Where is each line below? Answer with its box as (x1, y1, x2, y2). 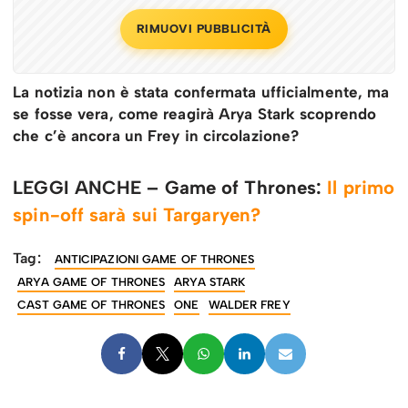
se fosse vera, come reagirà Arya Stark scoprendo (13, 105, 377, 124)
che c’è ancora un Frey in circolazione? (13, 127, 300, 146)
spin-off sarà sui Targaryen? (13, 204, 261, 227)
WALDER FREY (208, 298, 291, 312)
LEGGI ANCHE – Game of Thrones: (13, 177, 328, 199)
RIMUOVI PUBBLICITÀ (136, 22, 271, 36)
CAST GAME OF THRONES (17, 298, 166, 312)
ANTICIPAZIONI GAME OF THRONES (54, 252, 255, 267)
